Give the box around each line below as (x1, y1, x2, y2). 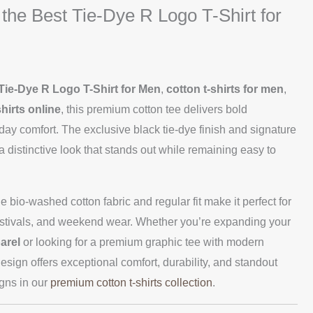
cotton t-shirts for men (166, 82, 284, 95)
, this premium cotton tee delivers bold (61, 103, 247, 115)
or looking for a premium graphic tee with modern (20, 235, 264, 248)
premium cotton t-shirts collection (50, 276, 212, 289)
